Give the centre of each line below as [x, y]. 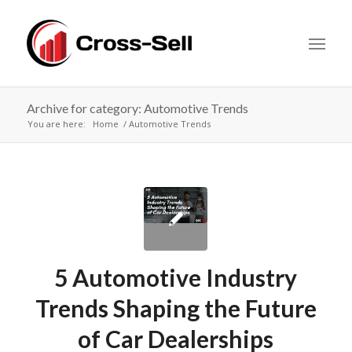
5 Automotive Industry [176, 277]
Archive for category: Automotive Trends [137, 108]
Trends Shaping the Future [176, 308]
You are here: [56, 123]
